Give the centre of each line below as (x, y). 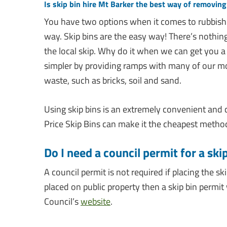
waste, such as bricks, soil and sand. (113, 81)
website (96, 202)
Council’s (62, 202)
